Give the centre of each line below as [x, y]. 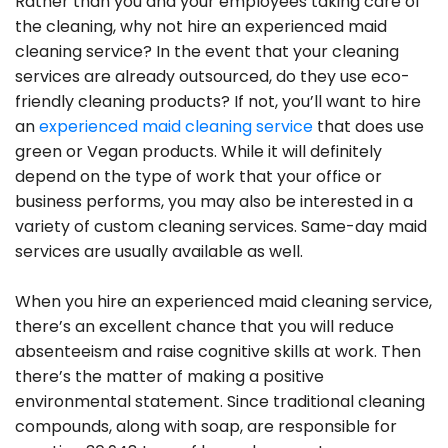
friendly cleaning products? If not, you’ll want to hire [218, 101]
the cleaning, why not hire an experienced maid [201, 26]
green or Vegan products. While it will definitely [198, 151]
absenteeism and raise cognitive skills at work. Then [218, 351]
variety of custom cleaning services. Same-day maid [221, 226]
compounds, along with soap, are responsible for [206, 426]
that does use [368, 126]
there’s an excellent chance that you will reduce [204, 326]
